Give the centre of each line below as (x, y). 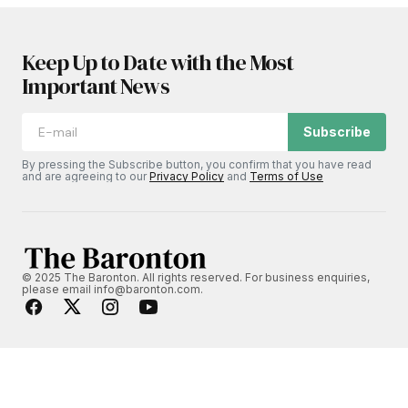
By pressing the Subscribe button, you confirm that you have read (197, 165)
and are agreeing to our (86, 177)
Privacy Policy (187, 177)
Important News (96, 87)
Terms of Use (286, 177)
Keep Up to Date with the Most (158, 63)
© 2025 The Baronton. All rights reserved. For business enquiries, (196, 278)
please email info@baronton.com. (112, 290)
